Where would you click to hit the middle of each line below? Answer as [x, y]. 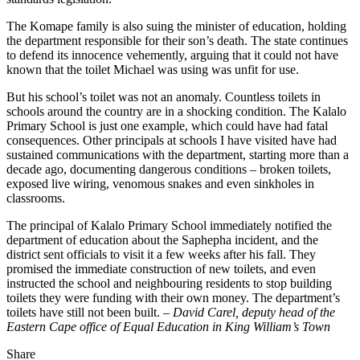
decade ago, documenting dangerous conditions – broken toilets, [169, 170]
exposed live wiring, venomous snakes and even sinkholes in [160, 184]
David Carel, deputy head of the [254, 313]
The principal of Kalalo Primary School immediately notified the [169, 226]
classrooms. [36, 198]
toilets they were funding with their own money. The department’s [173, 298]
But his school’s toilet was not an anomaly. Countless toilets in [164, 97]
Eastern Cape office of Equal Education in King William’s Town [168, 327]
